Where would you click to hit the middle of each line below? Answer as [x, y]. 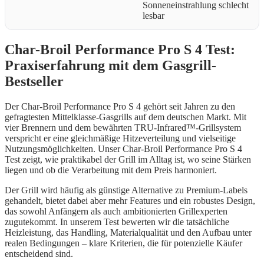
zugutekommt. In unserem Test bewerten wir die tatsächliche [117, 222]
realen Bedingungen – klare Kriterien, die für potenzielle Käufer [123, 243]
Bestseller [34, 81]
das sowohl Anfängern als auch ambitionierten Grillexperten [116, 211]
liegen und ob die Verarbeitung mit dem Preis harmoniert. [111, 170]
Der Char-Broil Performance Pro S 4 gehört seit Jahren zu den [120, 106]
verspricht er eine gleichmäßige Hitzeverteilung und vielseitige [120, 138]
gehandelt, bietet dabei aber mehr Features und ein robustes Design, [130, 200]
